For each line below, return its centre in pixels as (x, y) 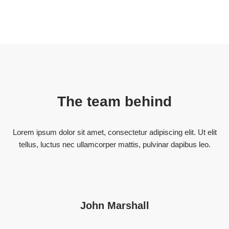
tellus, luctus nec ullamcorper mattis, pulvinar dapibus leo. (114, 144)
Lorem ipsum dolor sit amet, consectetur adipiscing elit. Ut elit (114, 132)
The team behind (114, 101)
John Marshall (114, 205)
